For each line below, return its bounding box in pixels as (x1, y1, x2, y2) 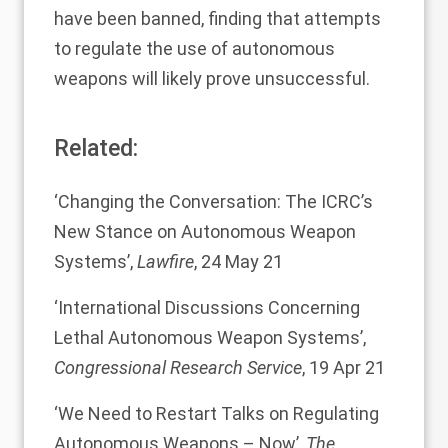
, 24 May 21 (194, 251, 283, 272)
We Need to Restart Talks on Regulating (58, 403, 379, 424)
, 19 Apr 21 (302, 357, 385, 378)
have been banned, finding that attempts (54, 8, 381, 29)
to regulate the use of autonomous (54, 38, 335, 59)
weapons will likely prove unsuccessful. (54, 68, 370, 89)
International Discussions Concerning (58, 297, 360, 318)
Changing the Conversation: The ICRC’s (58, 191, 373, 212)
